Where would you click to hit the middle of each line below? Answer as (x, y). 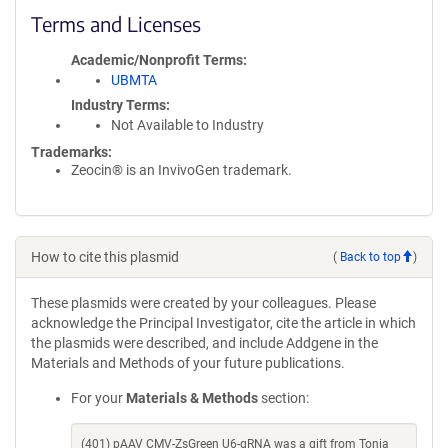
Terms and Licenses (116, 23)
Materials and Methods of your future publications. (188, 363)
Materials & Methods (192, 398)
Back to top (370, 256)
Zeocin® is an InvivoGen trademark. (181, 170)
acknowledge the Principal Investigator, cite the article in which (223, 323)
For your (98, 398)
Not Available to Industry (187, 125)
